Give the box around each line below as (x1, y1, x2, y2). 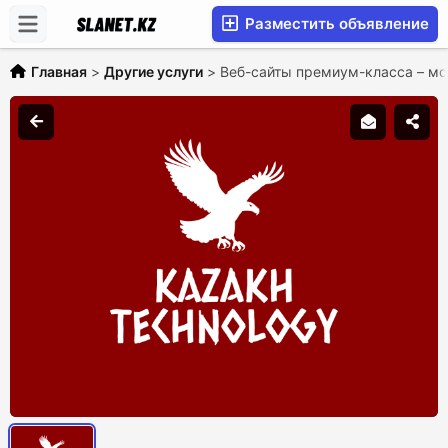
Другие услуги (104, 63, 203, 80)
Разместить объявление (241, 14, 429, 33)
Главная (31, 63, 87, 80)
